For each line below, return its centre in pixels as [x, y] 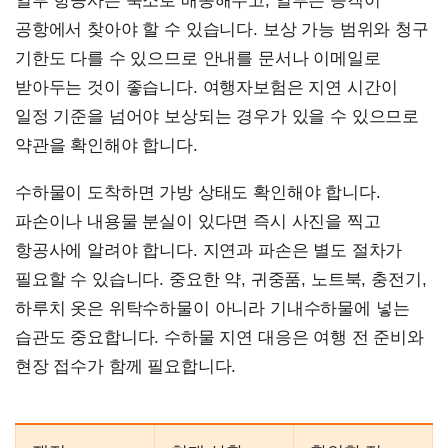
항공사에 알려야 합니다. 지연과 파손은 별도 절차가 [209, 250]
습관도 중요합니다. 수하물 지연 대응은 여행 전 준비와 [219, 337]
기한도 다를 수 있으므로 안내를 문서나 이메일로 [198, 58]
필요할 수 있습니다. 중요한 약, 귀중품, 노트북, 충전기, [221, 279]
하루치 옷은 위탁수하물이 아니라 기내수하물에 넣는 [212, 308]
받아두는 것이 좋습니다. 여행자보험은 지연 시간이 [206, 87]
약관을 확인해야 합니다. [106, 145]
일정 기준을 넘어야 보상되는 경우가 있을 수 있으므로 [217, 116]
